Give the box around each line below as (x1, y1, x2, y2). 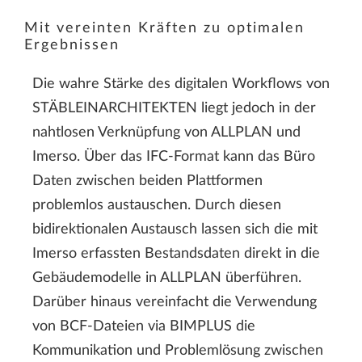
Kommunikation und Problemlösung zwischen (32, 343, 323, 359)
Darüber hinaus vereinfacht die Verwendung (32, 295, 317, 310)
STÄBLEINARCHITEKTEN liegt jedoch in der (32, 101, 316, 116)
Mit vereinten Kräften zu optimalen (24, 20, 305, 36)
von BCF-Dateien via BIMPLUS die (32, 319, 255, 335)
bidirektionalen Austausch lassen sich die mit (32, 222, 318, 238)
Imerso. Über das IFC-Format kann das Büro (32, 149, 315, 165)
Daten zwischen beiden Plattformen (32, 174, 263, 189)
